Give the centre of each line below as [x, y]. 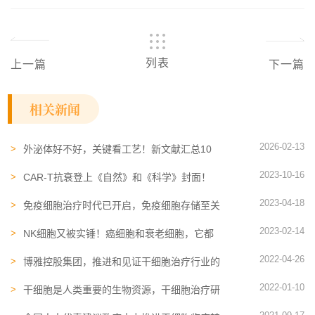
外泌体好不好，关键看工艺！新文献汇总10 [117, 149]
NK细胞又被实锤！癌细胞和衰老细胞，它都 [118, 233]
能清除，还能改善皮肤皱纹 [82, 247]
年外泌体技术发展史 [67, 163]
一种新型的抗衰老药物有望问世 [92, 191]
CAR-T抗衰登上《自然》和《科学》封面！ [117, 177]
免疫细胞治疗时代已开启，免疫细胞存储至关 [122, 205]
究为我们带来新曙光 [67, 304]
